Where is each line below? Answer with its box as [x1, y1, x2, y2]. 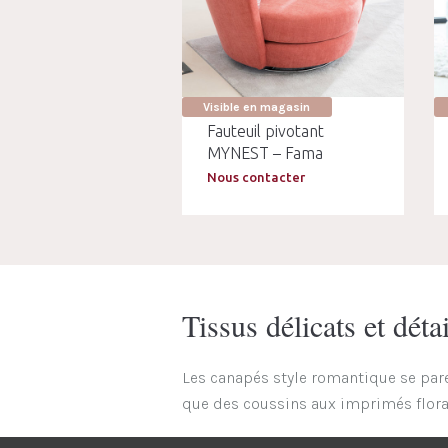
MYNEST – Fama [206, 144, 323, 163]
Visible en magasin [203, 100, 311, 115]
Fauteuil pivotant [206, 122, 324, 141]
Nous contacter [206, 170, 305, 185]
